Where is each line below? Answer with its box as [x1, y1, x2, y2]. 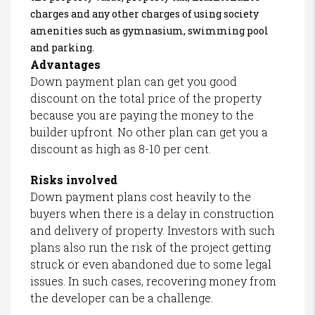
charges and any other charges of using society [30, 6, 259, 20]
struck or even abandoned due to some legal [30, 256, 271, 271]
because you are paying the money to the [30, 107, 254, 122]
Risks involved [30, 172, 117, 187]
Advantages [30, 56, 101, 72]
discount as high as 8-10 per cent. [30, 141, 211, 156]
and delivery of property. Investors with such [30, 222, 275, 238]
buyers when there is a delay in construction [30, 205, 274, 221]
